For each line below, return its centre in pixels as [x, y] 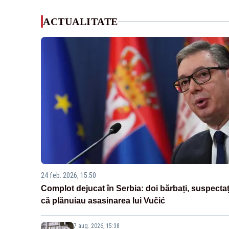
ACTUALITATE [81, 21]
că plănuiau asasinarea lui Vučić [103, 201]
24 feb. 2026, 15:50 [68, 176]
